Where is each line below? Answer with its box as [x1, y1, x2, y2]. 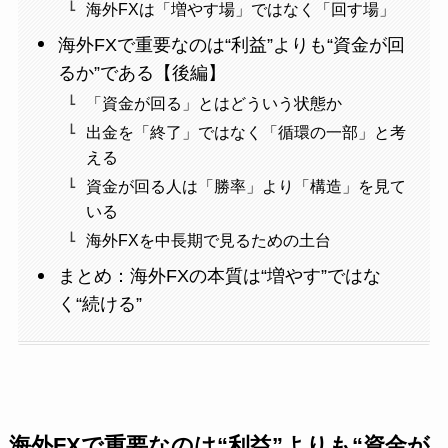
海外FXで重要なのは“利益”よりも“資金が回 [58, 35, 406, 56]
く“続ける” [58, 294, 143, 315]
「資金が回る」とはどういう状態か [86, 94, 343, 113]
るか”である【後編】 [58, 63, 227, 84]
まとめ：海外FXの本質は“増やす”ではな [58, 266, 382, 287]
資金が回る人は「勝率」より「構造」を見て [86, 177, 407, 196]
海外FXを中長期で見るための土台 [86, 231, 332, 250]
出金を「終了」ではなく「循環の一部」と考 [86, 123, 407, 142]
